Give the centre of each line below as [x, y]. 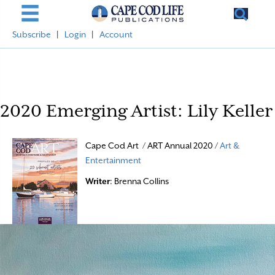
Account [116, 34]
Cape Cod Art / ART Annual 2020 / [153, 145]
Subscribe [32, 34]
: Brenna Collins [140, 181]
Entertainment [114, 160]
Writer [98, 181]
